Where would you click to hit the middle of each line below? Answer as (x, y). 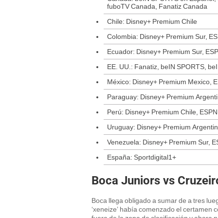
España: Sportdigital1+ (142, 157)
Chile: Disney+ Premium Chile (152, 22)
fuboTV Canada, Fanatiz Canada (157, 7)
